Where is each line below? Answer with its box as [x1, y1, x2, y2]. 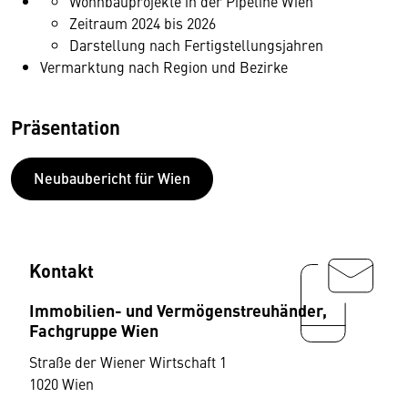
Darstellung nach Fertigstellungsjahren [69, 35, 327, 55]
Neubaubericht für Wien [34, 167, 190, 189]
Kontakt [29, 256, 94, 283]
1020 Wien [29, 372, 94, 393]
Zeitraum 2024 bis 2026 [69, 13, 216, 33]
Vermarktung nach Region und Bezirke [40, 56, 288, 76]
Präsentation [11, 113, 120, 140]
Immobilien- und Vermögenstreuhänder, [29, 297, 327, 321]
